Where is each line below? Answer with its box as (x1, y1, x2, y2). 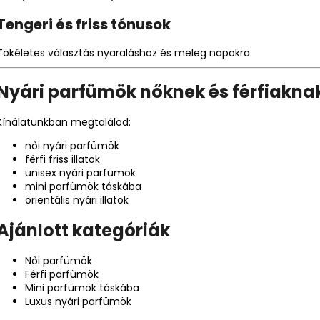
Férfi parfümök (25, 267, 99, 282)
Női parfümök (25, 254, 92, 269)
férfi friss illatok (25, 152, 100, 167)
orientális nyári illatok (25, 193, 129, 208)
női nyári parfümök (25, 139, 119, 154)
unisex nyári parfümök (25, 166, 136, 181)
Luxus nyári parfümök (25, 294, 131, 309)
